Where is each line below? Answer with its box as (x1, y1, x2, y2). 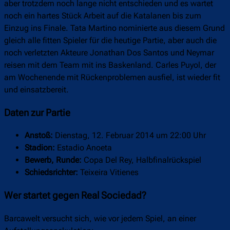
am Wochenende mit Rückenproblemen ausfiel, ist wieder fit (4, 72, 220, 83)
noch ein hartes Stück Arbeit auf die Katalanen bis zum (4, 11, 201, 21)
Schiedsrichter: (25, 167, 78, 178)
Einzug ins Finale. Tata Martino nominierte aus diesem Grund (4, 23, 225, 33)
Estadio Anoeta (55, 143, 112, 153)
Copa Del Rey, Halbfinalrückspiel (82, 155, 201, 165)
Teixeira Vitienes (78, 167, 139, 178)
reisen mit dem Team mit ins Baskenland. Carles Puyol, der (4, 60, 216, 70)
